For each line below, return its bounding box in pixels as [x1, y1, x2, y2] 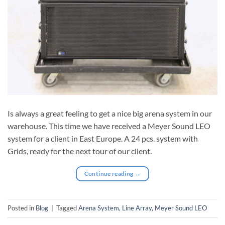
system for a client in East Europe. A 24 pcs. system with [8, 134, 198, 144]
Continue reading [84, 170, 135, 178]
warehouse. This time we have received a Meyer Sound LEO [8, 121, 210, 131]
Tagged [56, 204, 78, 212]
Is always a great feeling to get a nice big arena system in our [8, 108, 212, 119]
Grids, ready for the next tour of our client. [8, 146, 152, 156]
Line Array [122, 204, 152, 212]
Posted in [8, 204, 36, 212]
